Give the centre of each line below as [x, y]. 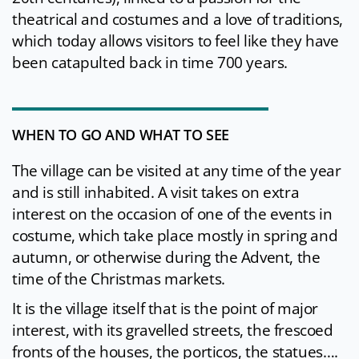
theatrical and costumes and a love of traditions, [177, 20]
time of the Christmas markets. [119, 279]
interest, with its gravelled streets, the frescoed [173, 331]
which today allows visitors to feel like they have [175, 41]
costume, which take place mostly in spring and [175, 236]
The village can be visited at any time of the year [177, 171]
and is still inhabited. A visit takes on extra [156, 193]
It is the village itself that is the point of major [165, 309]
